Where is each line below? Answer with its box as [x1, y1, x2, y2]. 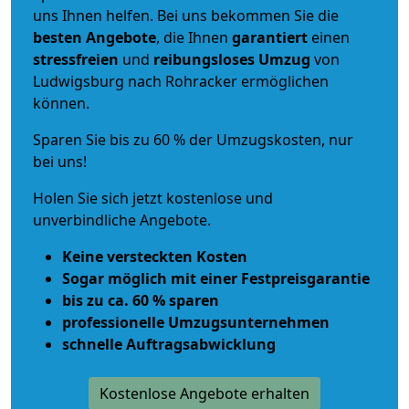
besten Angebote [33, 26, 156, 47]
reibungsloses [153, 48, 255, 69]
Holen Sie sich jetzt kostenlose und [33, 187, 273, 208]
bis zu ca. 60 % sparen [62, 289, 219, 310]
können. [33, 92, 89, 113]
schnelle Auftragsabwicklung [62, 333, 276, 354]
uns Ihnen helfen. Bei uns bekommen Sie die [33, 5, 339, 26]
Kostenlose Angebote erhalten [100, 383, 309, 404]
